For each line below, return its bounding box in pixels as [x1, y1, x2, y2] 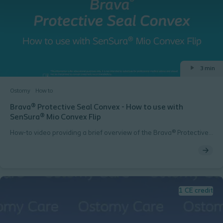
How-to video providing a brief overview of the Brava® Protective [10, 129, 209, 137]
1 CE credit [179, 187, 213, 195]
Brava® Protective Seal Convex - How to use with [10, 104, 183, 111]
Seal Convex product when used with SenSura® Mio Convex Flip [10, 139, 204, 147]
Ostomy [10, 88, 30, 94]
